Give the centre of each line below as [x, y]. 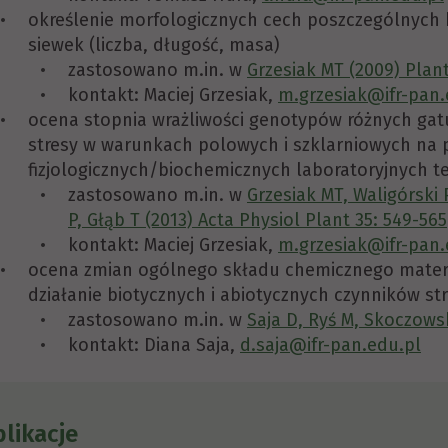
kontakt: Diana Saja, [154, 345]
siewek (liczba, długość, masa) [154, 45]
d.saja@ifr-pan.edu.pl [330, 345]
